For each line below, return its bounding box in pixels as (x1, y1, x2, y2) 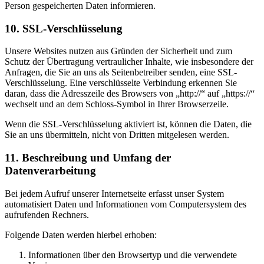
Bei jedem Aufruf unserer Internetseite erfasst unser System (5, 188, 224, 199)
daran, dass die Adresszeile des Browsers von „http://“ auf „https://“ (5, 88, 255, 99)
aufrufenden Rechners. (5, 209, 89, 220)
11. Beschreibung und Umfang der (5, 151, 171, 164)
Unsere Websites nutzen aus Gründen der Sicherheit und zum (5, 46, 232, 57)
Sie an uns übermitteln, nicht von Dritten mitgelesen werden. (5, 130, 229, 140)
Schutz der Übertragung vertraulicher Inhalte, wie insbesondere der (5, 57, 253, 67)
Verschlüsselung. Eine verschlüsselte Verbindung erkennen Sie (5, 78, 237, 88)
